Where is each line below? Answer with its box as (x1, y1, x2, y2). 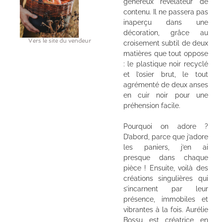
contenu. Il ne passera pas (123, 7, 208, 16)
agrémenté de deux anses (123, 80, 208, 89)
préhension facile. (123, 101, 180, 110)
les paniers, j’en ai (123, 143, 208, 151)
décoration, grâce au (123, 28, 208, 37)
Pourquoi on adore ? (123, 122, 208, 130)
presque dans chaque (123, 153, 208, 162)
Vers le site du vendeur (28, 37, 91, 45)
